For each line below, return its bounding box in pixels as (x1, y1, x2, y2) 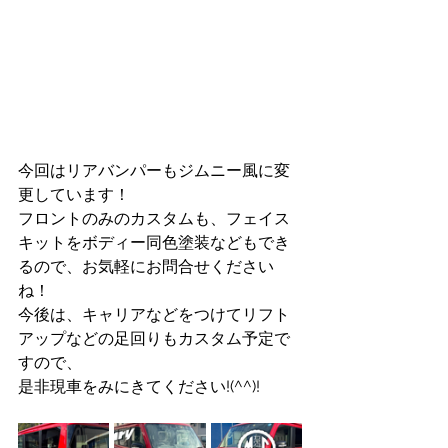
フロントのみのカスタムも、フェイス (18, 209, 290, 228)
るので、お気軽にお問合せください (18, 257, 274, 276)
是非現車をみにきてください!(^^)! (18, 377, 260, 396)
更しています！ (18, 185, 130, 204)
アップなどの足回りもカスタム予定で (18, 329, 290, 348)
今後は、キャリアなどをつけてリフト (18, 305, 290, 324)
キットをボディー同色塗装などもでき (18, 233, 290, 252)
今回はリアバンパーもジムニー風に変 (18, 161, 290, 180)
